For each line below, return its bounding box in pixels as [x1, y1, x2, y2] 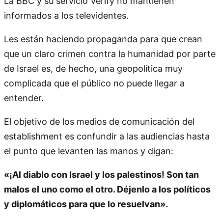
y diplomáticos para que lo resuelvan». [4, 198, 168, 209]
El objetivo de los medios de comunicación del [4, 116, 194, 127]
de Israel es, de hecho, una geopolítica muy [4, 63, 183, 74]
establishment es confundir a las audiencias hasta [4, 131, 210, 141]
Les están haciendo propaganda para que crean [4, 33, 202, 44]
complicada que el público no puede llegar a [4, 78, 185, 88]
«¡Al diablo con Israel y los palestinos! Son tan [4, 169, 199, 180]
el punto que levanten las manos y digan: [4, 145, 173, 156]
